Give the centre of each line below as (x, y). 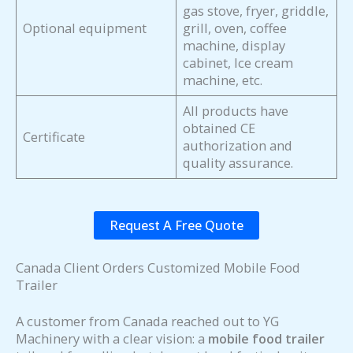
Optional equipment (85, 28)
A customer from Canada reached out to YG (147, 321)
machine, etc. (223, 80)
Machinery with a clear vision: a (112, 339)
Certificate (54, 137)
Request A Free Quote (176, 225)
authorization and (238, 146)
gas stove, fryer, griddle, (256, 11)
